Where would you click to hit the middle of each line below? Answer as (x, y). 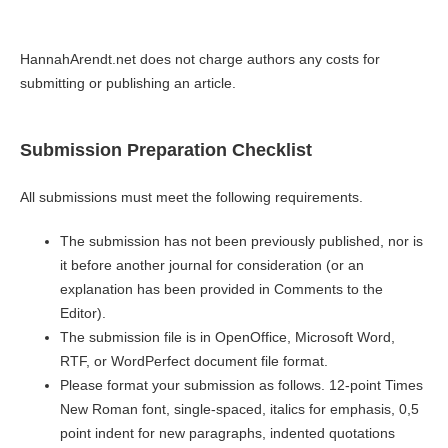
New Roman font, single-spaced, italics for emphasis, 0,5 (239, 409)
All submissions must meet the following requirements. (191, 197)
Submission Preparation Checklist (165, 150)
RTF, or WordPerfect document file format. (193, 361)
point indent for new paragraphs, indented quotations (227, 433)
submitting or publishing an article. (127, 83)
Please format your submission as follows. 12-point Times (241, 385)
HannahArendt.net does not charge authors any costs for (199, 59)
